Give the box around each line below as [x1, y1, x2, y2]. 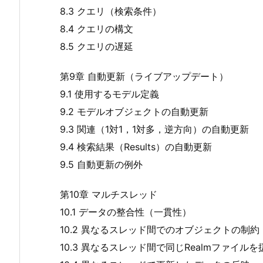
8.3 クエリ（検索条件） [60, 5, 161, 17]
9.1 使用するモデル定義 [60, 87, 159, 100]
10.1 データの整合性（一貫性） [60, 205, 191, 218]
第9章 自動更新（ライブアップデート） [60, 70, 228, 82]
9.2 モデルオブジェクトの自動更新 [60, 105, 208, 117]
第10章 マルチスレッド [60, 188, 157, 200]
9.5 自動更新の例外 [60, 158, 143, 170]
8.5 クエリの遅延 [60, 40, 133, 52]
